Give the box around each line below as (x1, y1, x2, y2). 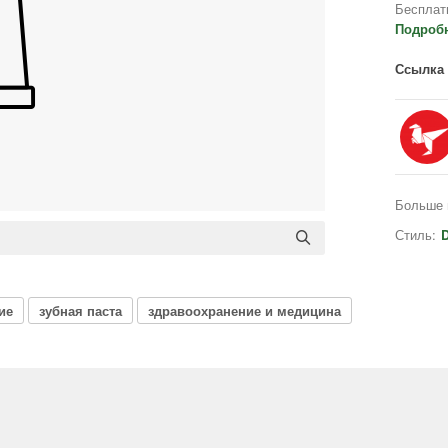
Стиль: (395, 225, 436, 244)
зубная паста (39, 300, 122, 320)
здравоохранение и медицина (148, 300, 341, 320)
